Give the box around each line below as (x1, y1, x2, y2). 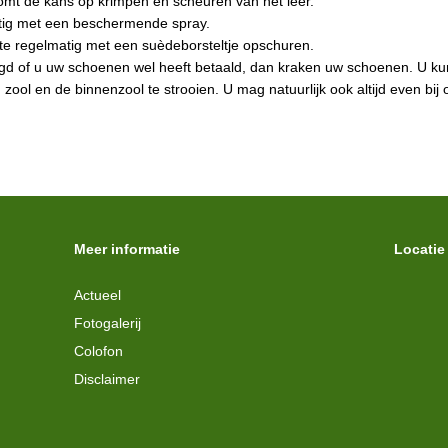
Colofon (74, 343, 123, 360)
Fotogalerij (74, 315, 141, 332)
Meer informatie (74, 240, 180, 257)
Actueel (74, 287, 121, 304)
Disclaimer (74, 371, 140, 388)
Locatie (394, 240, 445, 257)
